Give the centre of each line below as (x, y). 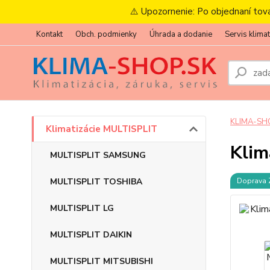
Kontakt (49, 34)
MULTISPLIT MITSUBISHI (102, 261)
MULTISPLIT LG (82, 208)
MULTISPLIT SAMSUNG (98, 155)
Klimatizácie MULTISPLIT (102, 129)
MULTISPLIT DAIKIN (91, 235)
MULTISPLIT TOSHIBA (96, 182)
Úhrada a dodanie (181, 34)
